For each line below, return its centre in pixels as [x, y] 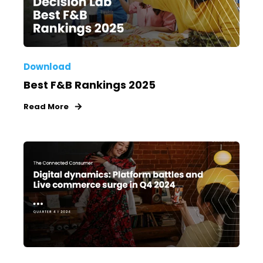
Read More [46, 107]
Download [47, 67]
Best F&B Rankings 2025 [90, 85]
